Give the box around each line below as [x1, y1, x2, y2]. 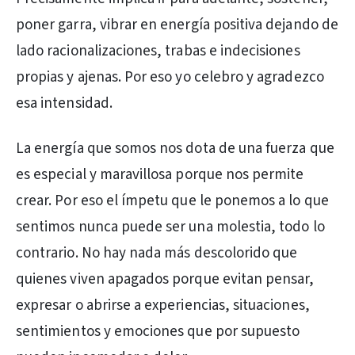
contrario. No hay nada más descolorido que [16, 242, 298, 264]
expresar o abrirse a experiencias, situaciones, [16, 295, 310, 316]
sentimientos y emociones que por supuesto [16, 321, 300, 342]
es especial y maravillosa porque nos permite [16, 164, 304, 185]
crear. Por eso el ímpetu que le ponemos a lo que [16, 190, 329, 212]
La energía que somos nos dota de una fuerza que [16, 138, 334, 159]
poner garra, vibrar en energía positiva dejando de [16, 14, 338, 36]
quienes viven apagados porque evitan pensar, [16, 269, 315, 290]
